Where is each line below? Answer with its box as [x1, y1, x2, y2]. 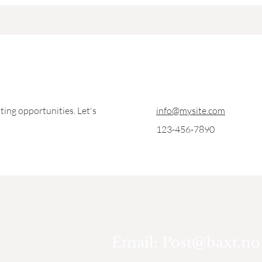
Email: [112, 234, 162, 251]
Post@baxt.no [162, 234, 260, 251]
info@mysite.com [156, 105, 225, 116]
